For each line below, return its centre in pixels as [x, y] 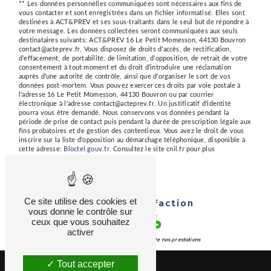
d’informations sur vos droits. [64, 158]
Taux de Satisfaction [135, 204]
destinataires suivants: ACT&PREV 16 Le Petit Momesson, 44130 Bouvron [132, 41]
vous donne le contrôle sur [80, 211]
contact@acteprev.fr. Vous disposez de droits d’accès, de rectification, [125, 50]
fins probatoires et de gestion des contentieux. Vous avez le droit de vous [132, 131]
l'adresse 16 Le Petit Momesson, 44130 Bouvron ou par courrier [116, 95]
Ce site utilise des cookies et [80, 201]
